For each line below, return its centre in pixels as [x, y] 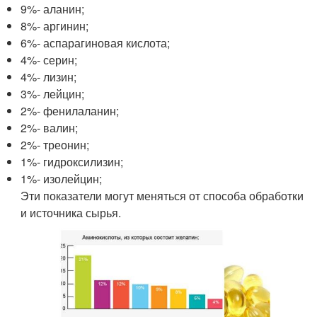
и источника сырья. [71, 212]
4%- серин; [49, 59]
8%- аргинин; [55, 25]
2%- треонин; [55, 144]
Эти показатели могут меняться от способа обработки [162, 195]
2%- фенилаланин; [70, 110]
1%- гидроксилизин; [72, 161]
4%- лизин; [49, 76]
